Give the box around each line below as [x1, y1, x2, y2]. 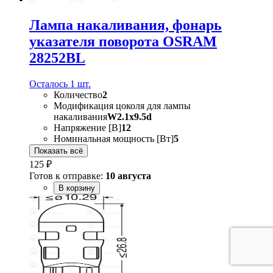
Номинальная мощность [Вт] [54, 133, 174, 144]
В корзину [58, 183, 95, 193]
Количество [54, 89, 102, 100]
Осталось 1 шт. [29, 78, 91, 89]
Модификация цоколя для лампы [54, 100, 191, 111]
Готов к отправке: [29, 170, 105, 181]
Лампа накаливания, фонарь [29, 16, 222, 33]
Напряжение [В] [54, 122, 121, 133]
